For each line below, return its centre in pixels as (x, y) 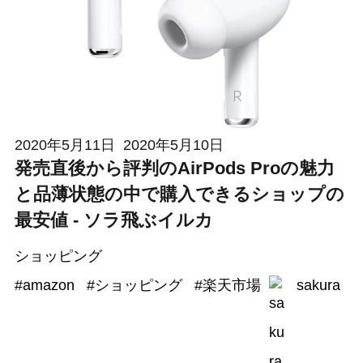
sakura (318, 285)
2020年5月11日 (64, 145)
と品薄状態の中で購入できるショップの (179, 194)
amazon (48, 285)
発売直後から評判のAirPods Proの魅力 (174, 169)
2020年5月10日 (173, 145)
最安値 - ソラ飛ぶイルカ (113, 220)
